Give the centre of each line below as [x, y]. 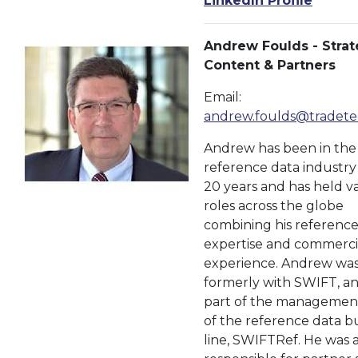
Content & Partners [270, 65]
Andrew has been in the [280, 148]
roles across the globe [274, 206]
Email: [223, 97]
